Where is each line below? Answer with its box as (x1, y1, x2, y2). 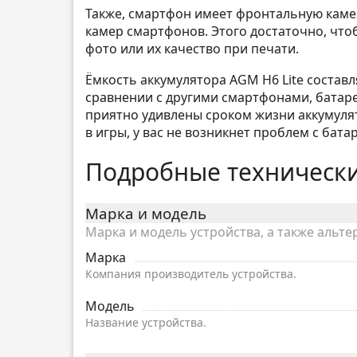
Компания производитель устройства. (85, 266, 296, 282)
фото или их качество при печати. (85, 39, 299, 57)
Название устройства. (85, 315, 206, 331)
